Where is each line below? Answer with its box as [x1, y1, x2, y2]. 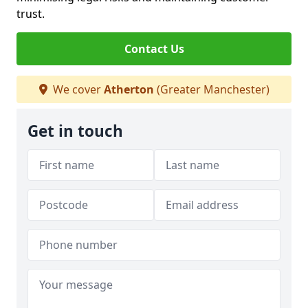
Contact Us [124, 41, 184, 56]
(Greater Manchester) [153, 82, 269, 97]
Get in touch [27, 120, 123, 142]
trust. [16, 6, 45, 21]
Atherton [103, 82, 154, 97]
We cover [49, 82, 104, 97]
